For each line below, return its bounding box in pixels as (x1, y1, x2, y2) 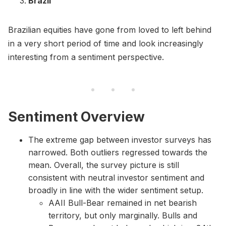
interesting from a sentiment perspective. (8, 52, 164, 63)
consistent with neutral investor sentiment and (28, 173, 204, 183)
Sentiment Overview (8, 108, 145, 125)
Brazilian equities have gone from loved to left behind (8, 25, 211, 35)
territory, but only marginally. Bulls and (48, 210, 197, 221)
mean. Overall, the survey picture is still (28, 160, 179, 171)
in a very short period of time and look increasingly (8, 38, 203, 49)
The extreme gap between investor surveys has (28, 135, 211, 145)
